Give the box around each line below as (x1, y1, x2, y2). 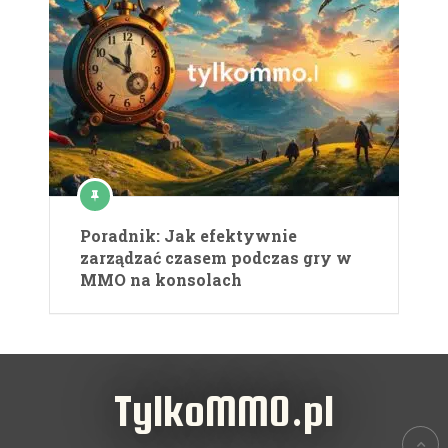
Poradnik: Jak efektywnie (80, 225, 297, 247)
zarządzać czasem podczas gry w (80, 247, 352, 269)
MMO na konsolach (80, 269, 242, 291)
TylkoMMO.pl (114, 386, 334, 436)
